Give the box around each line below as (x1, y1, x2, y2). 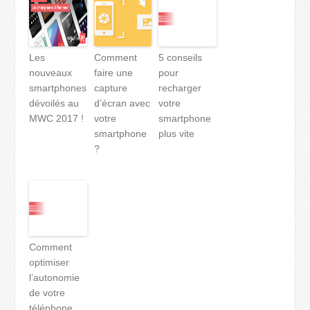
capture (93, 82, 127, 94)
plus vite (158, 128, 195, 140)
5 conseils (158, 52, 203, 64)
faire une (93, 67, 133, 79)
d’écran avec (93, 98, 150, 109)
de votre (29, 287, 66, 299)
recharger (158, 82, 202, 94)
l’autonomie (29, 272, 80, 284)
